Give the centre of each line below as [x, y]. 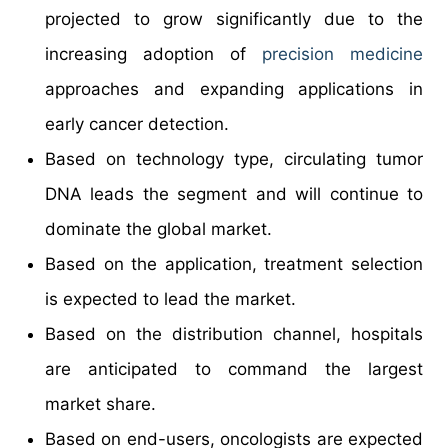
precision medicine [342, 53]
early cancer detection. [137, 123]
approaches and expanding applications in [234, 88]
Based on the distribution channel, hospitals [234, 333]
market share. [100, 403]
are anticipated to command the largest [234, 368]
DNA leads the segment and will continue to [234, 193]
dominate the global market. [158, 228]
